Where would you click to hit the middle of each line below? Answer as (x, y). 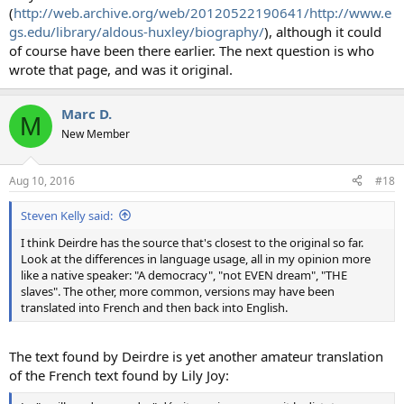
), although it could (323, 32)
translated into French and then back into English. (154, 307)
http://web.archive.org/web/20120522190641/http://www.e (202, 13)
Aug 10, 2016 (42, 180)
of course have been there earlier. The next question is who (192, 51)
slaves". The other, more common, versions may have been (178, 291)
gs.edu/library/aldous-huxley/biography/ (137, 32)
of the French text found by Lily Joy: (119, 376)
